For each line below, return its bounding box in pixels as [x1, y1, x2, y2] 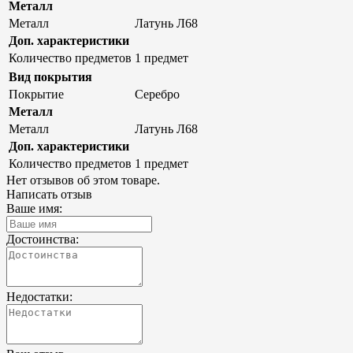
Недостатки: [6, 290, 72, 304]
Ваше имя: [6, 202, 62, 216]
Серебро [135, 87, 180, 102]
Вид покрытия [9, 70, 92, 84]
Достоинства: [6, 232, 79, 247]
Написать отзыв [6, 188, 92, 202]
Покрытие [9, 87, 64, 102]
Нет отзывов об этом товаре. [6, 173, 160, 188]
